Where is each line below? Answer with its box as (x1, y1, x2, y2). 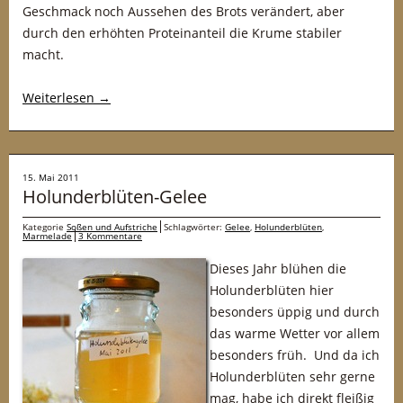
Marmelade (22, 229, 72, 242)
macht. (22, 46, 64, 63)
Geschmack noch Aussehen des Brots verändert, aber (22, 3, 345, 20)
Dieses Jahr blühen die (210, 260, 346, 277)
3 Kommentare (78, 229, 142, 242)
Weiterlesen (22, 89, 98, 106)
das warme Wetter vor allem (210, 325, 380, 342)
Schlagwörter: (164, 220, 225, 233)
